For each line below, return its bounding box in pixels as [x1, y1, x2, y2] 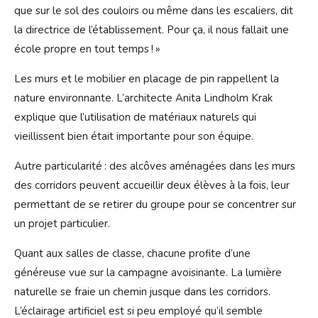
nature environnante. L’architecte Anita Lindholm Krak [14, 91, 273, 106]
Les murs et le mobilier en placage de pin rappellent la [14, 72, 279, 87]
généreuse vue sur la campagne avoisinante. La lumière [14, 265, 282, 280]
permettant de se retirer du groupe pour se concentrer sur [14, 197, 296, 212]
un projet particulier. [14, 216, 110, 231]
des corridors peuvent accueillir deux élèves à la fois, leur [14, 178, 290, 193]
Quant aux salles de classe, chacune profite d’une [14, 246, 251, 261]
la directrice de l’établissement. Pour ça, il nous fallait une [14, 23, 289, 38]
